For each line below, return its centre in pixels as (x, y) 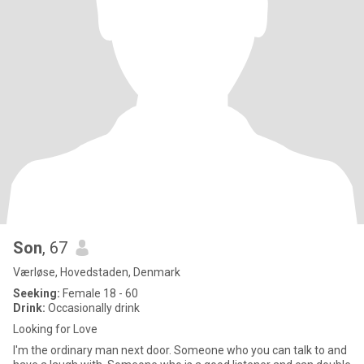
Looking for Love (55, 329)
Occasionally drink (93, 308)
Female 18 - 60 (99, 293)
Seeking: (37, 293)
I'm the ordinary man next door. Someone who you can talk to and (180, 350)
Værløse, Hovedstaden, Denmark (97, 272)
